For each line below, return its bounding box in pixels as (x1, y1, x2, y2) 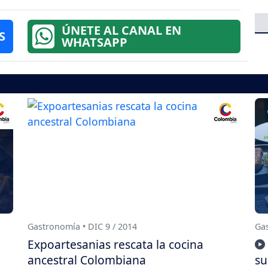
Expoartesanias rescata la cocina (28, 236, 203, 253)
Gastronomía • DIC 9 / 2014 (28, 220, 137, 232)
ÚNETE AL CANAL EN (61, 22, 181, 39)
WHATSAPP (61, 34, 127, 51)
